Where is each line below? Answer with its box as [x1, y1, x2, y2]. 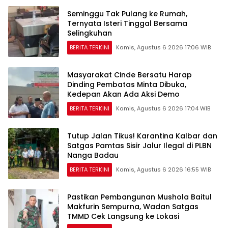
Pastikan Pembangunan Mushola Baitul [67, 191, 212, 202]
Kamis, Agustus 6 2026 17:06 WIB [116, 43, 211, 51]
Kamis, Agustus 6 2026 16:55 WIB [116, 165, 211, 174]
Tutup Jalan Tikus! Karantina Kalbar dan [67, 130, 217, 141]
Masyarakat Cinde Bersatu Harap [67, 69, 192, 80]
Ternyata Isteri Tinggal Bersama [67, 18, 187, 28]
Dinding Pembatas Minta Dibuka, [67, 79, 186, 90]
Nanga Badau [67, 150, 119, 160]
